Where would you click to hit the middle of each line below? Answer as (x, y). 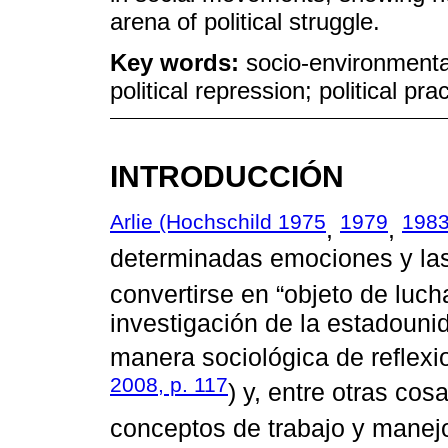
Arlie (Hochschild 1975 (218, 222)
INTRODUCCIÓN (227, 175)
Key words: (178, 62)
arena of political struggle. (245, 22)
